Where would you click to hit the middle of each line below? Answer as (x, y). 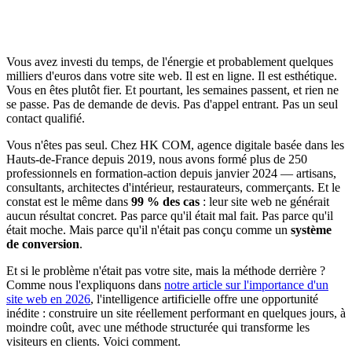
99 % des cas (165, 201)
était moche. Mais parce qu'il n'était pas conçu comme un (148, 229)
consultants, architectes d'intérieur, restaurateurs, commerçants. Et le (173, 187)
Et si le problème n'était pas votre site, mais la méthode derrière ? (166, 270)
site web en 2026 (48, 299)
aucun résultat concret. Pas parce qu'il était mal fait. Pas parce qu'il (170, 215)
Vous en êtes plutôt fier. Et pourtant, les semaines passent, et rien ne (172, 90)
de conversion (43, 244)
